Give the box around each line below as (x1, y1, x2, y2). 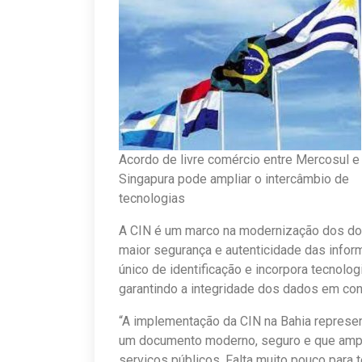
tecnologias (119, 190, 185, 206)
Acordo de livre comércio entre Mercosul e (119, 151, 360, 167)
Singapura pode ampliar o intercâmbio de (119, 170, 349, 187)
